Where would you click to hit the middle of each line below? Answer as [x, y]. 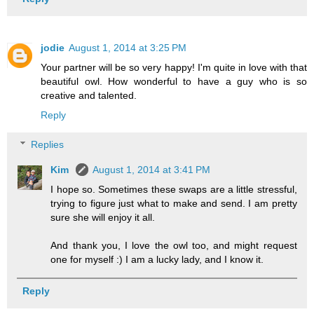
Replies [48, 144]
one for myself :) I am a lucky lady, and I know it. [157, 259]
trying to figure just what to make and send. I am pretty [174, 203]
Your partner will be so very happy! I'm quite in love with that [174, 68]
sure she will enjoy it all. [103, 217]
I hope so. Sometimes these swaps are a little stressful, [174, 189]
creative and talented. [89, 96]
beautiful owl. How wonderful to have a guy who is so [174, 82]
